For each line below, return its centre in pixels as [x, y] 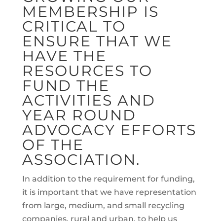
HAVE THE [64, 56]
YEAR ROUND [79, 115]
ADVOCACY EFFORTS [109, 130]
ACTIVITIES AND [89, 100]
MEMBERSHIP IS [90, 12]
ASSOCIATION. [81, 160]
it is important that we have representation [109, 192]
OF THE [53, 145]
